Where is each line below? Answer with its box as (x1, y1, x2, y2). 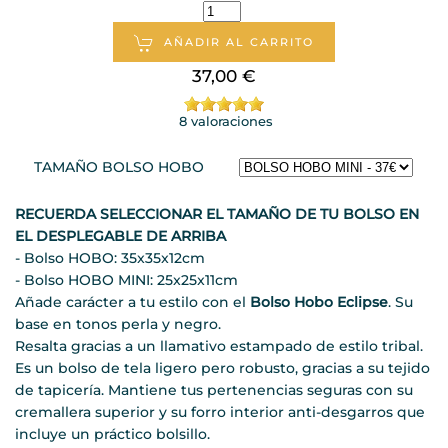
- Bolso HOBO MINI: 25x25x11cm (15, 270, 238, 289)
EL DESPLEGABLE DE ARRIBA (15, 226, 226, 245)
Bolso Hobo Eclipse (250, 292, 388, 311)
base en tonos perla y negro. (15, 314, 221, 333)
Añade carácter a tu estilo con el (15, 292, 250, 311)
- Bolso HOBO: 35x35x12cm (15, 248, 205, 267)
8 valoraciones (174, 112, 273, 129)
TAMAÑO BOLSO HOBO (33, 157, 204, 176)
